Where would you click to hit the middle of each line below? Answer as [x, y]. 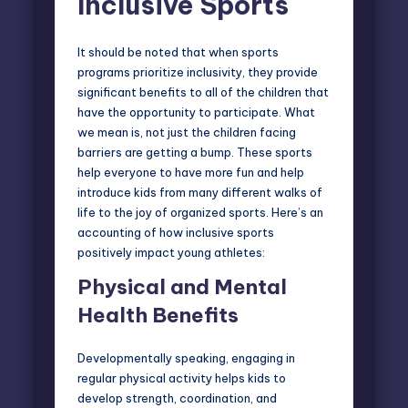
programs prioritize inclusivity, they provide [198, 71]
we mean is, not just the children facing [187, 132]
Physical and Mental [182, 286]
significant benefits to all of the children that [203, 92]
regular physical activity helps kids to [182, 377]
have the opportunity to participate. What [196, 112]
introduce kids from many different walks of [200, 192]
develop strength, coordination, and [177, 398]
